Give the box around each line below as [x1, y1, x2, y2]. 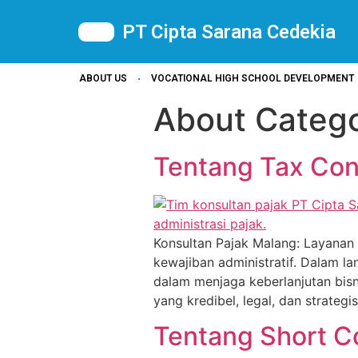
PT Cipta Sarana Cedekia [122, 20, 336, 43]
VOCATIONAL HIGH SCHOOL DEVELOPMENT [150, 73, 354, 84]
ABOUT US [79, 73, 128, 84]
